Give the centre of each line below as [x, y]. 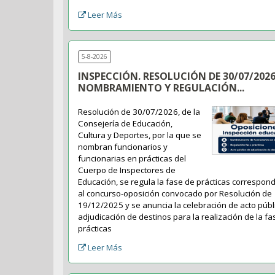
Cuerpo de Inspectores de [127, 170]
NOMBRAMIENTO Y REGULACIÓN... [161, 88]
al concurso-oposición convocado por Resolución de [175, 194]
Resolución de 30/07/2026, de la [139, 112]
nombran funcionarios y [123, 147]
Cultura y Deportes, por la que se [140, 135]
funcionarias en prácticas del [132, 159]
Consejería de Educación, [126, 124]
